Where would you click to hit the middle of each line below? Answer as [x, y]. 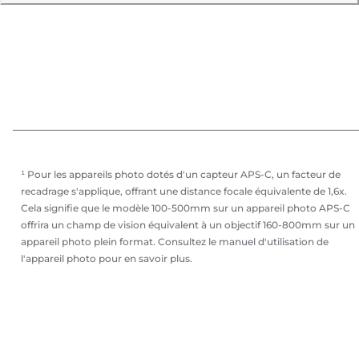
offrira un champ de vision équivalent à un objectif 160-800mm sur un [188, 224]
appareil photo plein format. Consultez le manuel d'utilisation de [175, 241]
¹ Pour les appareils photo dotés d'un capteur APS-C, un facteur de [181, 174]
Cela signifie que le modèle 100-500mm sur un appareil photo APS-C [186, 208]
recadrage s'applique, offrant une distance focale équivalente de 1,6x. [184, 191]
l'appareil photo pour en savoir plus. [107, 258]
